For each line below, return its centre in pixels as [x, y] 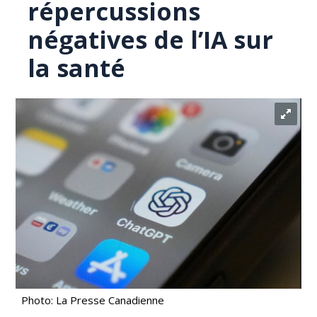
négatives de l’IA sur [151, 40]
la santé [77, 68]
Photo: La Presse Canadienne [93, 300]
